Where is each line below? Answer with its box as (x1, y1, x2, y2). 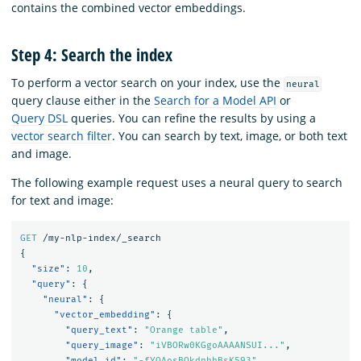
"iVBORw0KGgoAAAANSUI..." (149, 339, 285, 351)
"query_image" (64, 339, 139, 351)
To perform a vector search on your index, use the (11, 75, 284, 91)
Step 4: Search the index (11, 43, 172, 66)
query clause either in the (11, 93, 154, 109)
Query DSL (11, 110, 68, 127)
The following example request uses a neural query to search (11, 175, 342, 191)
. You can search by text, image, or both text (112, 128, 347, 144)
